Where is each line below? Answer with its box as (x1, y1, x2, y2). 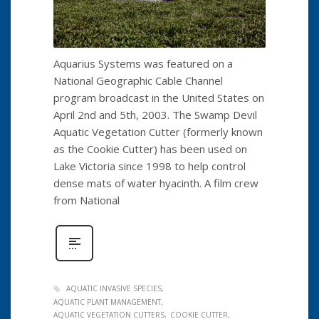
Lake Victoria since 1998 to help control (53, 158, 246, 173)
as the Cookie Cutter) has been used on (53, 141, 247, 156)
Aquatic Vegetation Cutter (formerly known (53, 124, 263, 139)
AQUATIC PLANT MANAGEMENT (53, 297, 161, 308)
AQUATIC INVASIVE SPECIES (66, 283, 162, 293)
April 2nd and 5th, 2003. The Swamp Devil (53, 107, 257, 122)
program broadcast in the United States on (53, 90, 264, 105)
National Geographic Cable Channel (53, 73, 223, 88)
